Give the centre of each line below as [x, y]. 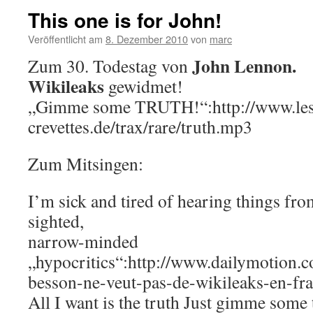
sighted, [56, 221]
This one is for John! [125, 20]
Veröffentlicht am [65, 39]
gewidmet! [144, 86]
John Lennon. [242, 66]
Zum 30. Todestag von [108, 66]
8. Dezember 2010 [147, 39]
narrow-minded [83, 241]
